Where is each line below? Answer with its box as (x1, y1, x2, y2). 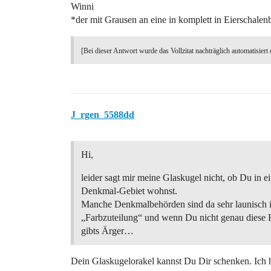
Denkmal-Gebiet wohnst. (81, 186, 177, 196)
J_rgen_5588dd (71, 109, 134, 120)
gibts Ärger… (81, 226, 134, 236)
